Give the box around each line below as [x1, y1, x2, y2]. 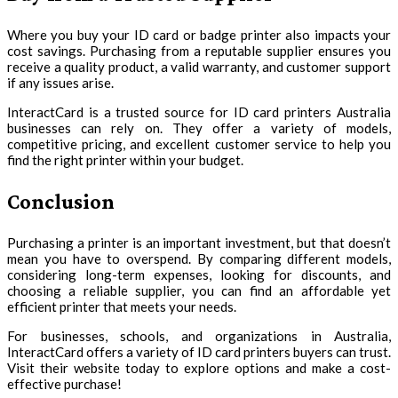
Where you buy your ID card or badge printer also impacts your [7, 26, 391, 43]
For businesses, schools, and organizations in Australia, [7, 327, 391, 344]
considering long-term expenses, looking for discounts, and [7, 266, 391, 283]
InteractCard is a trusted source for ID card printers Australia [7, 103, 391, 120]
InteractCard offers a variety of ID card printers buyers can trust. [7, 343, 391, 360]
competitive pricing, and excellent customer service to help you [7, 135, 391, 152]
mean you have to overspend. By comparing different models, [7, 250, 391, 267]
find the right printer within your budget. [7, 151, 243, 168]
